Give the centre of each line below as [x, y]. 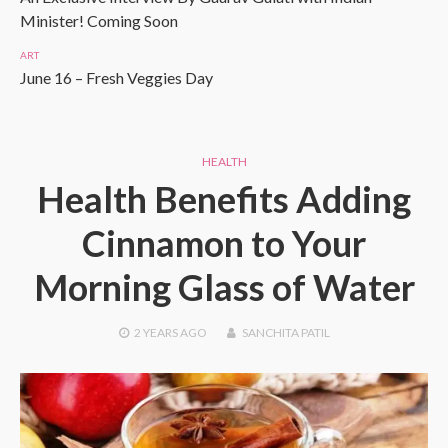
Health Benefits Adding [224, 199]
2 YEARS [155, 332]
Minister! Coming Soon [99, 20]
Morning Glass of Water [224, 287]
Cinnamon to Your [224, 243]
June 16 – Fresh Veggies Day [116, 77]
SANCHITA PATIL [285, 332]
